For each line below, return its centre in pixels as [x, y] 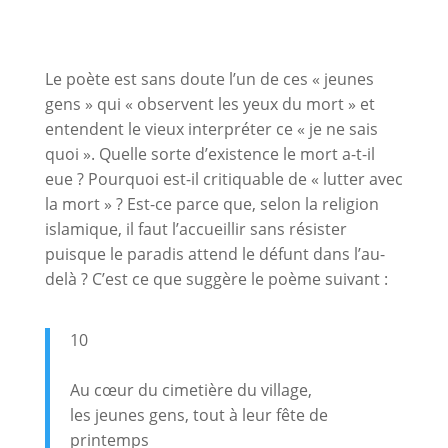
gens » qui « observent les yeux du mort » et [209, 103]
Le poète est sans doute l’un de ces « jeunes [209, 78]
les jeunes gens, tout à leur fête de [198, 414]
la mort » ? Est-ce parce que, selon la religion [211, 203]
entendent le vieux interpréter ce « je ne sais [211, 128]
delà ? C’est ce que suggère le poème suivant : [216, 278]
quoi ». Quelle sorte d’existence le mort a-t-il [209, 153]
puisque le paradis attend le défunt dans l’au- [214, 253]
